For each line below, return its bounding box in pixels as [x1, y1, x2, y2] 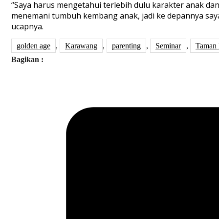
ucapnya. [11, 21, 44, 32]
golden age [17, 42, 50, 50]
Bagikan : [11, 55, 44, 64]
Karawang [65, 42, 97, 50]
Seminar [155, 42, 181, 50]
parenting [112, 42, 141, 50]
